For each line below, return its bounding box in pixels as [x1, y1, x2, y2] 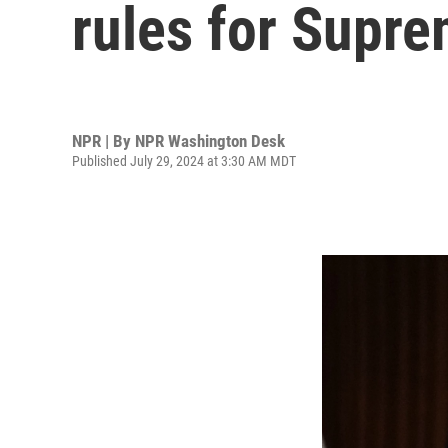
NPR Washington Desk [135, 130, 285, 151]
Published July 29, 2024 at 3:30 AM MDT [72, 152, 296, 169]
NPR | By [72, 130, 135, 151]
